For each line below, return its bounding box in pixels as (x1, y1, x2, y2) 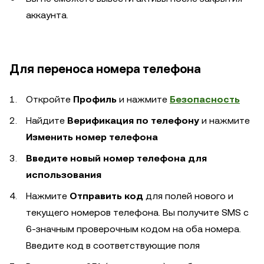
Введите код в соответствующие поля (26, 239, 200, 251)
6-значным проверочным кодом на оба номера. (26, 223, 241, 235)
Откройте (26, 93, 73, 105)
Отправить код (70, 190, 143, 202)
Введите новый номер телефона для (26, 152, 207, 164)
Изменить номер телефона (26, 131, 158, 143)
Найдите (26, 114, 65, 126)
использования (26, 169, 101, 180)
